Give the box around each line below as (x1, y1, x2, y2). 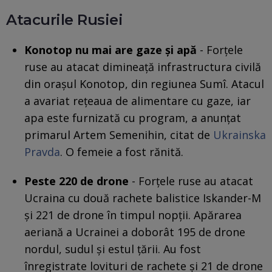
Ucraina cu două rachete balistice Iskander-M (24, 190, 261, 205)
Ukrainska (213, 127, 266, 142)
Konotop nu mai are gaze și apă (24, 42, 197, 57)
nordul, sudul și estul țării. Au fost (24, 241, 201, 256)
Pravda (24, 144, 60, 159)
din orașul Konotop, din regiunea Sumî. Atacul (24, 76, 264, 91)
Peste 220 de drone (24, 173, 129, 188)
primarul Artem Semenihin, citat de (24, 127, 213, 142)
